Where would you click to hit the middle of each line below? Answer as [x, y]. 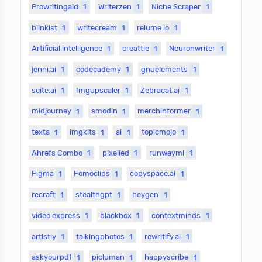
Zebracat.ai [161, 90]
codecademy [100, 70]
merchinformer [165, 111]
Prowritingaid [56, 6]
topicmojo [160, 132]
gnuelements [166, 70]
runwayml [168, 153]
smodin [106, 111]
